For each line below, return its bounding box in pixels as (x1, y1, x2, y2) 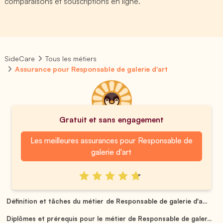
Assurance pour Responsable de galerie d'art (15, 65, 168, 73)
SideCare (4, 54, 35, 63)
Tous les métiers (45, 54, 97, 63)
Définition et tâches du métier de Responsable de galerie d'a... (6, 197, 207, 205)
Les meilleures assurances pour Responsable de (30, 135, 193, 145)
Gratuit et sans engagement (59, 114, 164, 124)
